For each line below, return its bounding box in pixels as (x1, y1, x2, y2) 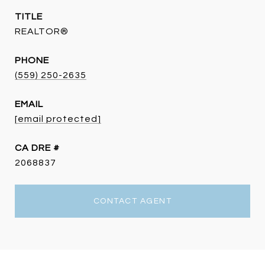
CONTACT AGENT (93, 197, 172, 205)
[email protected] (15, 114, 101, 124)
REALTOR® (15, 27, 69, 36)
